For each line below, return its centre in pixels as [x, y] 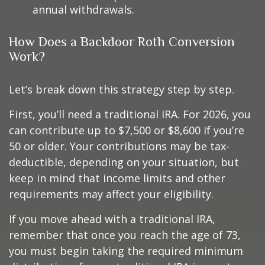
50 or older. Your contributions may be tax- [119, 146]
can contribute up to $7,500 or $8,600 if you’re [127, 130]
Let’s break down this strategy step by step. [122, 89]
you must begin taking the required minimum [126, 251]
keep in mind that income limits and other [117, 178]
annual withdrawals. [83, 9]
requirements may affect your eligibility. [111, 194]
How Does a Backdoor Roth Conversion [122, 41]
